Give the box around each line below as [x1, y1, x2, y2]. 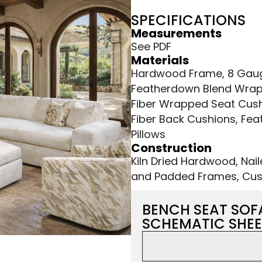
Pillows [131, 127, 166, 142]
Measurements [131, 25, 222, 42]
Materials [131, 52, 189, 69]
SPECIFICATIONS [131, 11, 246, 30]
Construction [131, 140, 212, 157]
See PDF [131, 39, 171, 54]
